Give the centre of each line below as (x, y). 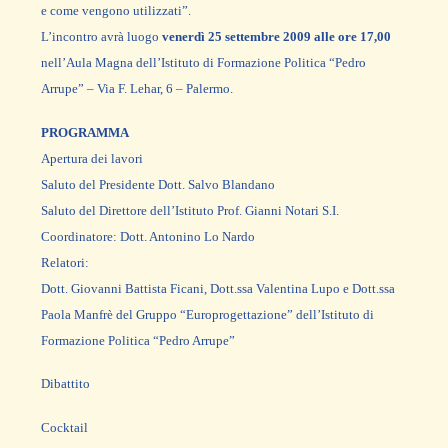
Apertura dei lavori (91, 158)
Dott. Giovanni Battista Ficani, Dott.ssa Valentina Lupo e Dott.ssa (217, 288)
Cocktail (64, 427)
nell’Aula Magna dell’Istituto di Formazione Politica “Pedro (203, 62)
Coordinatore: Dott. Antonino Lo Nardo (147, 236)
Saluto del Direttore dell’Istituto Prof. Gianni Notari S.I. (189, 210)
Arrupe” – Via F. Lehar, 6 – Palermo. (136, 88)
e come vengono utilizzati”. (115, 10)
